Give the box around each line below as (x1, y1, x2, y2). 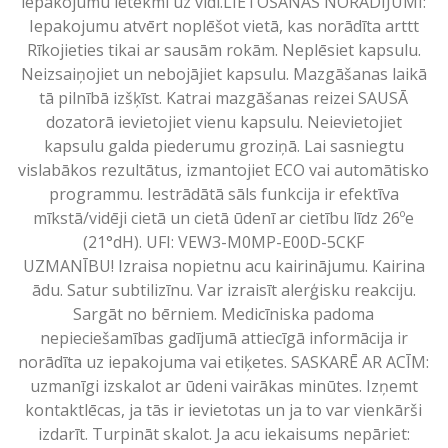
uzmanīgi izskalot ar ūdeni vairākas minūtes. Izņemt (29, 374, 418, 397)
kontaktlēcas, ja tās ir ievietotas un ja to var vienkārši (25, 398, 423, 421)
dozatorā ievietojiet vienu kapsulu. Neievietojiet (45, 110, 402, 133)
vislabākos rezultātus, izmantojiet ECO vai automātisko (18, 158, 430, 181)
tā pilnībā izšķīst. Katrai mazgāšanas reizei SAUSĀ (39, 86, 409, 109)
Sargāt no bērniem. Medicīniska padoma (73, 302, 375, 325)
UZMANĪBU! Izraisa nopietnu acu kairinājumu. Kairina (22, 254, 425, 277)
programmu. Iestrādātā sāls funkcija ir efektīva (48, 182, 399, 205)
